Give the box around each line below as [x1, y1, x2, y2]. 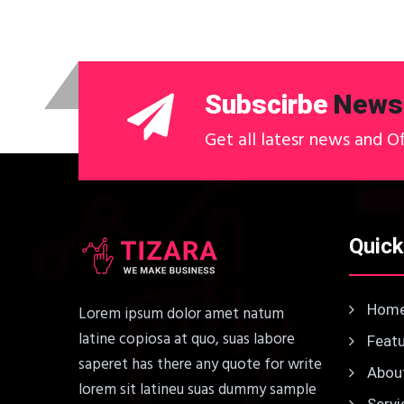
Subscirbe [205, 88, 328, 120]
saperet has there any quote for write [78, 353, 322, 377]
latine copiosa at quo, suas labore [78, 327, 295, 352]
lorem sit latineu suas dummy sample [78, 378, 317, 402]
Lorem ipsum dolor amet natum [78, 302, 284, 326]
